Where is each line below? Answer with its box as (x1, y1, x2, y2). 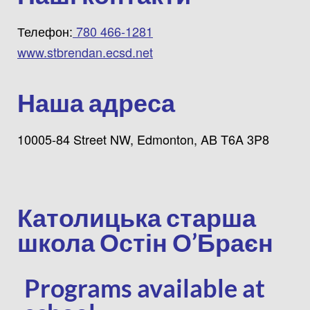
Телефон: (17, 21, 73, 40)
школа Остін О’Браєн (17, 226, 273, 257)
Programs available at (24, 272, 265, 303)
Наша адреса (17, 86, 175, 118)
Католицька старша (17, 201, 256, 232)
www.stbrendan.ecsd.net (17, 42, 153, 61)
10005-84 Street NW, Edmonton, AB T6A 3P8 (17, 129, 269, 148)
